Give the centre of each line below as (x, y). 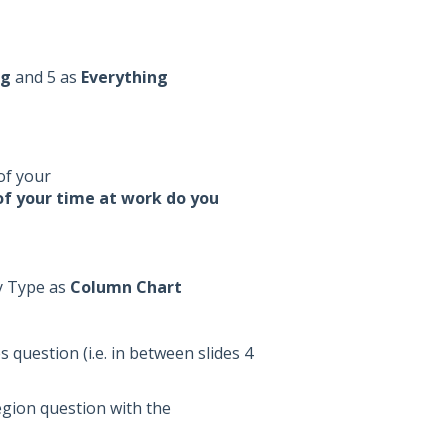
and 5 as (45, 76)
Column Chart (125, 286)
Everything (124, 76)
